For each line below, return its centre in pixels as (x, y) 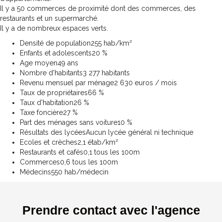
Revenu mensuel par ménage (67, 83)
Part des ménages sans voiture (69, 122)
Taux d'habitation (47, 102)
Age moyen (39, 63)
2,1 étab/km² (98, 142)
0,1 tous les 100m (111, 152)
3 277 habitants (106, 73)
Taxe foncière (41, 112)
